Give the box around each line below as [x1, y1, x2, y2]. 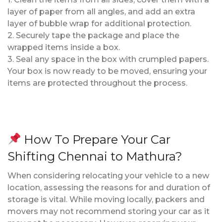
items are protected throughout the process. [7, 78, 187, 88]
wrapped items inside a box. [7, 42, 120, 52]
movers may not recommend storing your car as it [7, 206, 210, 216]
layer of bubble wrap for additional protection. [7, 18, 191, 28]
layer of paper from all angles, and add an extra [7, 6, 195, 16]
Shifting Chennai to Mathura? [7, 149, 182, 164]
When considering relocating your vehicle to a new [7, 170, 209, 180]
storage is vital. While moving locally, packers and [7, 194, 205, 204]
